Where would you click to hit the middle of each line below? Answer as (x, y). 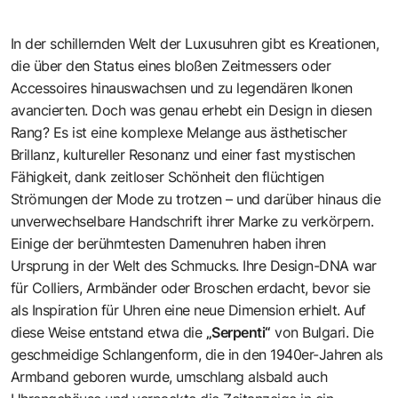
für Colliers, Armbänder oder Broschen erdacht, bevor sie (191, 287)
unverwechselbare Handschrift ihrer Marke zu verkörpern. (192, 221)
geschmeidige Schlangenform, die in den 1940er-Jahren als (197, 354)
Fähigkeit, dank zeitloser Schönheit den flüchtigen (167, 176)
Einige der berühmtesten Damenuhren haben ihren (168, 243)
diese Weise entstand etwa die (108, 332)
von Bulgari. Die (322, 332)
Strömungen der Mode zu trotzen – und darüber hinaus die (196, 199)
